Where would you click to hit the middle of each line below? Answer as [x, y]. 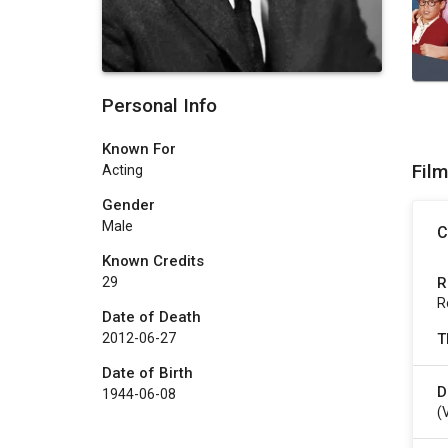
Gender [128, 205]
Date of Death [151, 317]
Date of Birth [147, 373]
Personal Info [159, 105]
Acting [122, 170]
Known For [139, 149]
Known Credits [153, 261]
